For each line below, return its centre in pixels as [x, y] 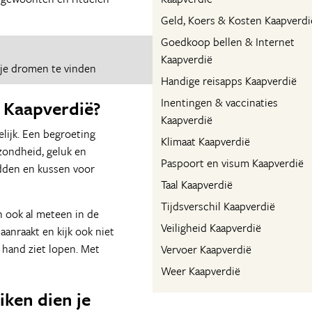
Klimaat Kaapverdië [205, 141]
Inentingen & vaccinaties [219, 102]
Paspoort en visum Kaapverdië [232, 163]
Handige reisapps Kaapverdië [229, 81]
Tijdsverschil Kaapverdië [218, 206]
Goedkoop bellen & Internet [228, 42]
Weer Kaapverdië [201, 271]
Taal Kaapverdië [197, 185]
